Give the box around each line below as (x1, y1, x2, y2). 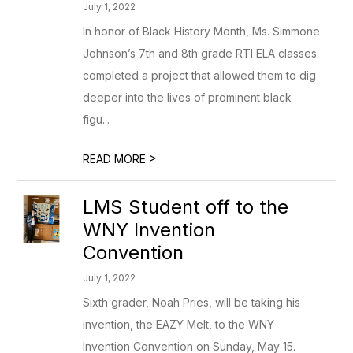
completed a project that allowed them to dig (83, 69, 317, 82)
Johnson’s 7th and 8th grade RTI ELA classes (83, 46, 318, 60)
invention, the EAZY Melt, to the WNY (83, 318, 275, 331)
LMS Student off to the (83, 195, 289, 218)
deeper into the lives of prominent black (83, 91, 292, 104)
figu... (83, 113, 110, 126)
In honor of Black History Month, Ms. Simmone (83, 24, 321, 38)
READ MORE (83, 152, 150, 165)
